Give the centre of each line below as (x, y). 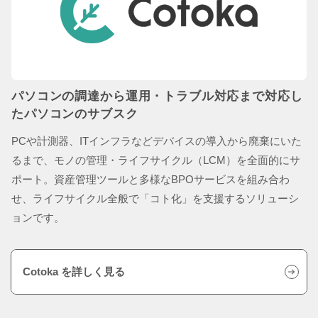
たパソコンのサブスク (75, 114)
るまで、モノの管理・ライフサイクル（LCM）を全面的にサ (156, 160)
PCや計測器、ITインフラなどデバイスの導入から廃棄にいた (157, 141)
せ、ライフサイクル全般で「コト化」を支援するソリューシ (155, 198)
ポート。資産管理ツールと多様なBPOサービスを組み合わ (150, 179)
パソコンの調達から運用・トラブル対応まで (138, 96)
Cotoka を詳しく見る (74, 271)
